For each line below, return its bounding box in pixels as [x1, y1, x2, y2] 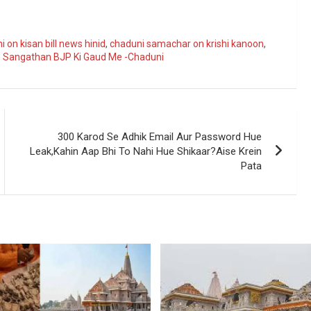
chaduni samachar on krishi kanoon [110, 37, 264, 49]
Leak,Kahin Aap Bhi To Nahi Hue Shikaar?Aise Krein [30, 144, 262, 158]
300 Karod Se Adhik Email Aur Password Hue [58, 130, 262, 143]
